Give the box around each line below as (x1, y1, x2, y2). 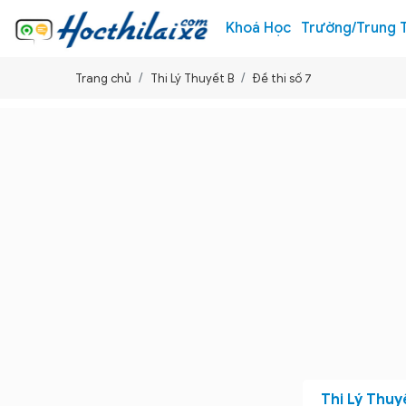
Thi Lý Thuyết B (150, 71, 234, 86)
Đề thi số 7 (253, 71, 312, 86)
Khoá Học (226, 19, 292, 37)
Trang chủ (75, 71, 131, 86)
